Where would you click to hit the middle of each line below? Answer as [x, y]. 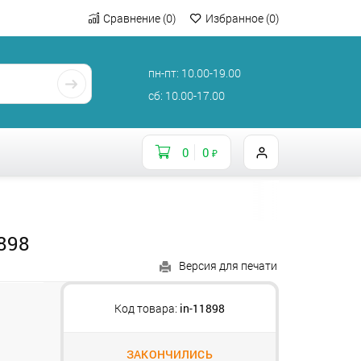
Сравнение [133, 18]
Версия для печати [228, 266]
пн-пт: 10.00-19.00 [195, 73]
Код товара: [145, 308]
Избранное [236, 18]
